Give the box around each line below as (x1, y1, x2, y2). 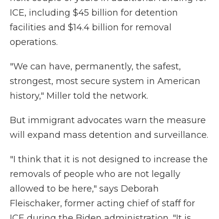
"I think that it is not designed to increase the (10, 154, 208, 165)
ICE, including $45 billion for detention (10, 7, 178, 18)
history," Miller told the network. (10, 90, 148, 101)
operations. (10, 37, 58, 47)
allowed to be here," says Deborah (10, 183, 159, 194)
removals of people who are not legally (10, 169, 180, 179)
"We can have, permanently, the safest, (10, 61, 181, 72)
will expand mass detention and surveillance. (10, 130, 208, 140)
